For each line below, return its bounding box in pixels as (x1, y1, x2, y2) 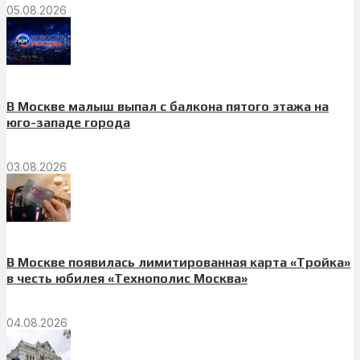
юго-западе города (6, 114, 130, 130)
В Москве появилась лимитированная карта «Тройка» (6, 255, 350, 271)
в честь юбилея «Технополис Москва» (6, 271, 247, 287)
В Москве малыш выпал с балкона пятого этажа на (6, 98, 329, 114)
